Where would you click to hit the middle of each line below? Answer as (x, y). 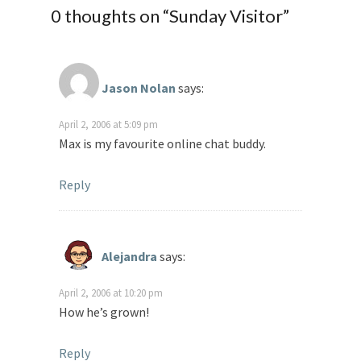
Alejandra (129, 257)
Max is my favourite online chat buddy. (162, 144)
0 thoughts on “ (110, 16)
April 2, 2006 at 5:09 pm (108, 124)
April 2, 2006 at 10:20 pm (111, 293)
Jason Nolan (139, 88)
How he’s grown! (104, 312)
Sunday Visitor (226, 16)
